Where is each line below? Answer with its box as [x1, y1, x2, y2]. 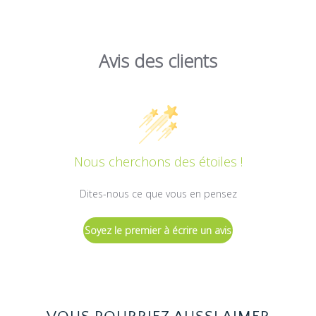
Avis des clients [99, 48, 217, 73]
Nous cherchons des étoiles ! [73, 153, 243, 171]
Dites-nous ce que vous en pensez [79, 187, 237, 201]
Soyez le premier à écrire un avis [85, 224, 231, 238]
